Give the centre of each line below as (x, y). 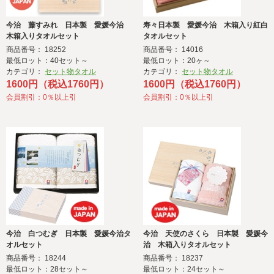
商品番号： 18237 (173, 258)
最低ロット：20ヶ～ (177, 61)
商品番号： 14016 (173, 50)
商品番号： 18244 (36, 258)
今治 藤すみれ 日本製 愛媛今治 (68, 25)
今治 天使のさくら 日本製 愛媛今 (206, 234)
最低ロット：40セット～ (47, 61)
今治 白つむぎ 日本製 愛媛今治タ (68, 234)
